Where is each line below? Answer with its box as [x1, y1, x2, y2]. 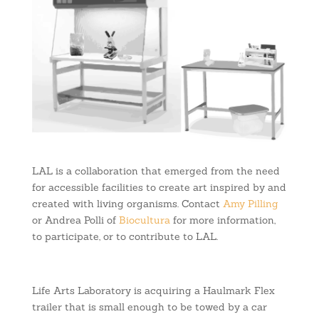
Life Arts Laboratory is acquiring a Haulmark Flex [31, 284, 275, 298]
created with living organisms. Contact [31, 197, 223, 211]
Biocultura [118, 214, 170, 227]
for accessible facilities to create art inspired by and [31, 181, 286, 194]
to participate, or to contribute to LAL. [31, 230, 218, 244]
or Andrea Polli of [31, 214, 119, 227]
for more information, [169, 214, 276, 227]
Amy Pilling [222, 197, 278, 211]
